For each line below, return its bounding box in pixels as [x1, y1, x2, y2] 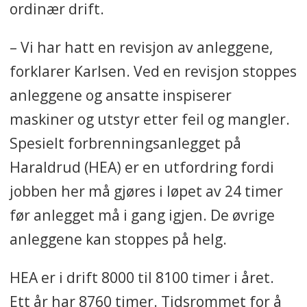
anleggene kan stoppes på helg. [9, 229, 227, 249]
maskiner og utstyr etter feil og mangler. [9, 109, 290, 130]
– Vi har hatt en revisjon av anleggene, [9, 37, 273, 58]
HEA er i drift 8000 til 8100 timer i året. [9, 267, 274, 288]
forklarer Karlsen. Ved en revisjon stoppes [9, 61, 297, 82]
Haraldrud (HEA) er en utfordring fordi [9, 157, 274, 177]
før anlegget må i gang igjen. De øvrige [9, 205, 275, 225]
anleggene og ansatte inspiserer [9, 85, 232, 106]
